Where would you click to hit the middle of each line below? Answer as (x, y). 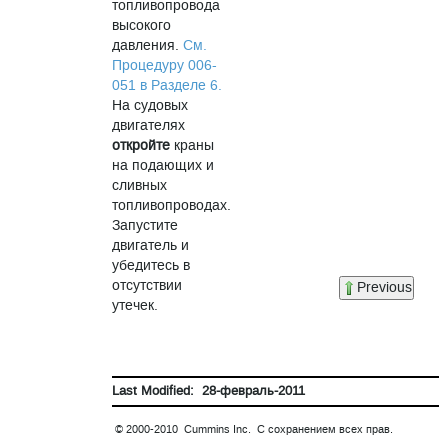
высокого (142, 25)
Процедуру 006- (165, 65)
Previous (384, 287)
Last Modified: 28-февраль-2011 (209, 391)
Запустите (145, 225)
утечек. (135, 305)
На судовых (150, 105)
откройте (141, 145)
